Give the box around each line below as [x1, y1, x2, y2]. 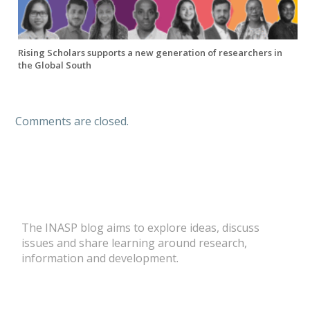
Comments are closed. [15, 113, 129, 129]
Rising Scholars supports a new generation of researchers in [17, 46, 282, 60]
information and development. [21, 250, 179, 266]
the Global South [17, 59, 91, 72]
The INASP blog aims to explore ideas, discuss [21, 220, 260, 236]
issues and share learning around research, [21, 235, 248, 251]
